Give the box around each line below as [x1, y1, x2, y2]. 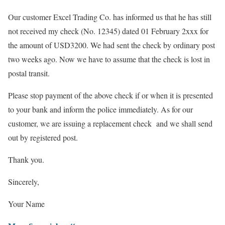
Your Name [8, 198, 45, 209]
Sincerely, [8, 176, 39, 187]
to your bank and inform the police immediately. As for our [8, 104, 193, 115]
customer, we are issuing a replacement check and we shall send [8, 118, 212, 129]
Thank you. [8, 154, 44, 165]
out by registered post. [8, 132, 78, 143]
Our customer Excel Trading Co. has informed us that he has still [8, 12, 211, 23]
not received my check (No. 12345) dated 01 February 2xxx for [8, 26, 208, 37]
